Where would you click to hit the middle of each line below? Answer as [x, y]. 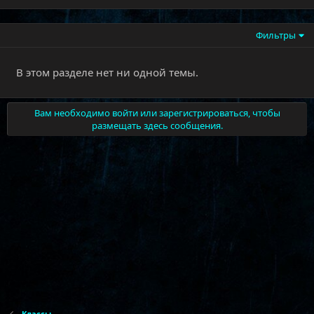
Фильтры [276, 35]
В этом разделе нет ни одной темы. [107, 72]
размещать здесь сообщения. [157, 125]
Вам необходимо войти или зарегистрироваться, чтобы [157, 113]
